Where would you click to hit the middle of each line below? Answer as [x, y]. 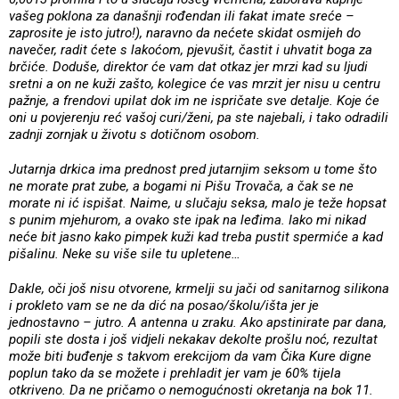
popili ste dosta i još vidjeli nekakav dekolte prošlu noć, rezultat [193, 339]
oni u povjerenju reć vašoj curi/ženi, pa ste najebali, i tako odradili [199, 117]
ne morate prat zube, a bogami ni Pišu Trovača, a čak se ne [181, 186]
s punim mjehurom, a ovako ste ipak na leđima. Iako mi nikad [187, 220]
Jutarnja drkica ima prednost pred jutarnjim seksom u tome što [193, 169]
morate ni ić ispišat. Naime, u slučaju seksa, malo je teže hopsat [198, 203]
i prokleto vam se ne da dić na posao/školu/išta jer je [164, 305]
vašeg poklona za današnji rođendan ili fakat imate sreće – [182, 16]
